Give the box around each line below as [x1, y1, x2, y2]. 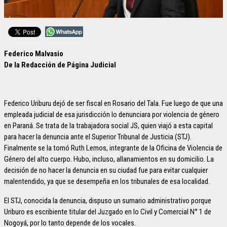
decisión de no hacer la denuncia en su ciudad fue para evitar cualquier [4, 166, 208, 175]
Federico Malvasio [4, 49, 63, 59]
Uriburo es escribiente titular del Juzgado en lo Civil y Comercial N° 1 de [4, 207, 211, 217]
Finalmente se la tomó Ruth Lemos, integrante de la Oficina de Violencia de [4, 143, 222, 153]
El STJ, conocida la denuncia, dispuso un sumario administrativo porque [4, 196, 211, 206]
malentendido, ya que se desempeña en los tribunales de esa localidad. [4, 177, 210, 186]
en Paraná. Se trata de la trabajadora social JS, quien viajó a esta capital [4, 121, 213, 131]
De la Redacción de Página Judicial [4, 60, 116, 70]
